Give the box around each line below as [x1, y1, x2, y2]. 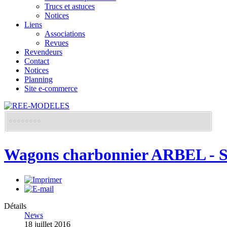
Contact [24, 57, 49, 65]
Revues [45, 39, 68, 47]
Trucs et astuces [45, 2, 95, 11]
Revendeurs [24, 48, 62, 56]
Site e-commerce [24, 84, 78, 93]
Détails [4, 201, 26, 210]
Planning [24, 75, 53, 84]
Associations [45, 29, 85, 38]
